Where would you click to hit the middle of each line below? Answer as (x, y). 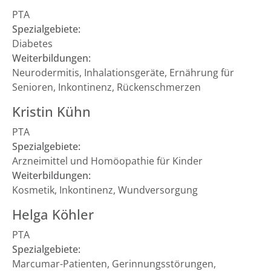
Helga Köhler (53, 214)
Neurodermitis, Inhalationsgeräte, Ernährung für (123, 73)
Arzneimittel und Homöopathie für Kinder (107, 161)
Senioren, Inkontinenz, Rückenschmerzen (106, 87)
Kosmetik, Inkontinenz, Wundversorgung (105, 190)
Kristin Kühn (51, 112)
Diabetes (32, 44)
